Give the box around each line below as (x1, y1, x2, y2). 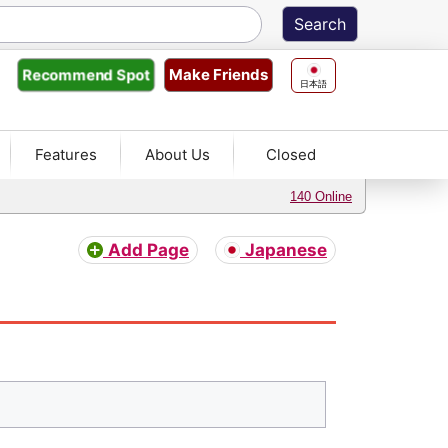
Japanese (245, 240, 327, 260)
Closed (266, 145, 317, 164)
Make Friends (169, 65, 268, 84)
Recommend (22, 65, 114, 84)
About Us (145, 145, 211, 164)
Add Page (108, 240, 189, 260)
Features (35, 145, 98, 164)
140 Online (290, 189, 352, 204)
